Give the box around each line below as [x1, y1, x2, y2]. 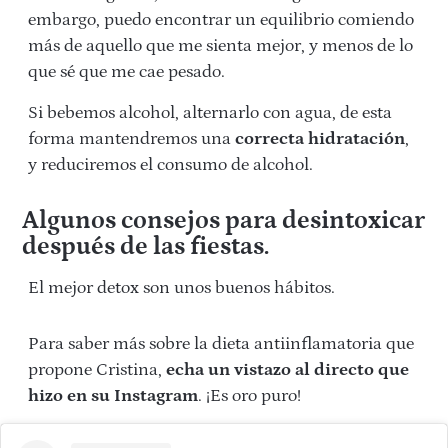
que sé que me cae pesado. [28, 62, 225, 83]
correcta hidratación [235, 129, 405, 150]
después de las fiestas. [21, 233, 269, 262]
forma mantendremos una [28, 129, 235, 150]
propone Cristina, [28, 360, 162, 381]
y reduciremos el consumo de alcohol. [28, 155, 313, 176]
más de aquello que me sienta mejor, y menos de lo [28, 36, 413, 57]
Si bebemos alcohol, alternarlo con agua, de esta [28, 103, 392, 124]
